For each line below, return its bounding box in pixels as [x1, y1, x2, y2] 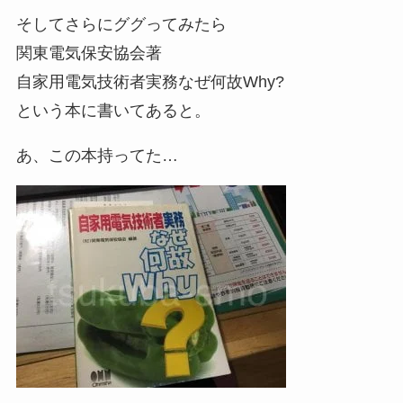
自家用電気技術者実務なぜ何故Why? [15, 72, 284, 91]
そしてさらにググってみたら [15, 14, 227, 33]
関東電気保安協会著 [15, 43, 162, 62]
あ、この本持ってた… [15, 146, 178, 165]
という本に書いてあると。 [15, 101, 210, 120]
